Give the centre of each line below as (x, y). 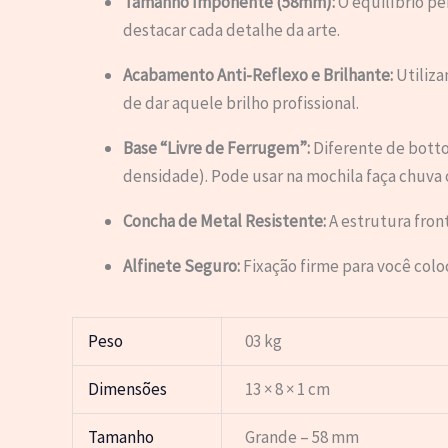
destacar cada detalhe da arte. (231, 29)
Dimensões (128, 389)
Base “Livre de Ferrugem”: (216, 147)
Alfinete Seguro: (181, 265)
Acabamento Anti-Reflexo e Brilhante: (258, 74)
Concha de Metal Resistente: (224, 220)
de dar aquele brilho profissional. (241, 102)
